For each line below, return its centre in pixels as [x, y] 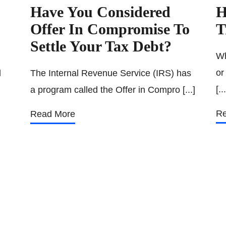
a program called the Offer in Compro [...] [113, 90]
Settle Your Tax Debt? [101, 46]
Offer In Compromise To [110, 29]
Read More [53, 114]
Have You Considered [100, 12]
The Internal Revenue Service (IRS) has [111, 73]
